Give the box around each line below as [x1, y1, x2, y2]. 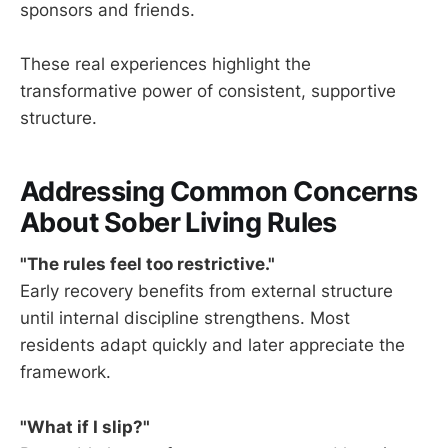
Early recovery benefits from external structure [20, 281, 393, 302]
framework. [20, 362, 111, 383]
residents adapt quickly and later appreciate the [20, 335, 405, 356]
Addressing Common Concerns [20, 174, 418, 208]
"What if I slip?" [20, 416, 150, 437]
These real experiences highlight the [20, 54, 311, 75]
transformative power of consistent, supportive [20, 81, 396, 102]
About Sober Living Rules [20, 205, 337, 239]
